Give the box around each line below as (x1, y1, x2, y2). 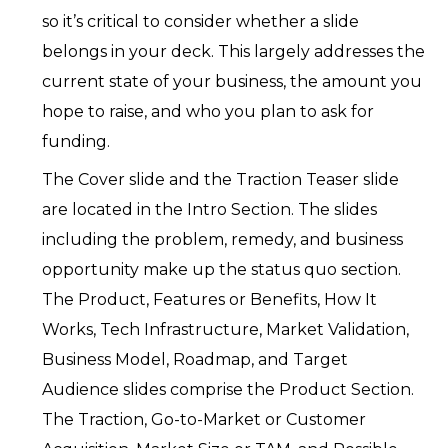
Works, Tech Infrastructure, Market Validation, (42, 320, 410, 340)
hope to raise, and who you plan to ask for (42, 102, 375, 122)
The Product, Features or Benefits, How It (42, 290, 378, 310)
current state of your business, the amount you (42, 72, 423, 92)
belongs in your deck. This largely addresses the (42, 42, 426, 62)
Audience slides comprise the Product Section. (42, 380, 415, 400)
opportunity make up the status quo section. (42, 260, 402, 280)
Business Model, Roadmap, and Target (42, 350, 349, 370)
